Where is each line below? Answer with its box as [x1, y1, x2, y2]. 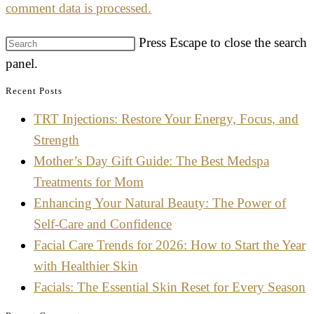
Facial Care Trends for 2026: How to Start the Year [34, 238, 306, 253]
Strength [34, 132, 79, 148]
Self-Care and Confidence [34, 217, 172, 232]
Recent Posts [6, 86, 62, 97]
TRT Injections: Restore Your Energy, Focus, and [34, 111, 299, 127]
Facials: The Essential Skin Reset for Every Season [34, 280, 306, 295]
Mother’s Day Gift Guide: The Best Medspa [34, 153, 269, 169]
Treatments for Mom [34, 175, 144, 190]
